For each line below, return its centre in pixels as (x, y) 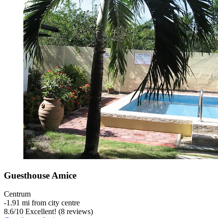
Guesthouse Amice (40, 175)
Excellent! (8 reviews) (58, 212)
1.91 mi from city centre (43, 203)
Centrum (17, 194)
